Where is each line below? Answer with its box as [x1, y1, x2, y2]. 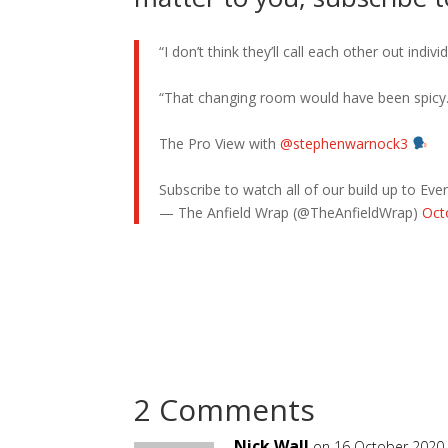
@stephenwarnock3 [280, 133, 409, 153]
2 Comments [134, 388, 316, 430]
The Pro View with [159, 133, 281, 153]
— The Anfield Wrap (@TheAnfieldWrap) [159, 202, 423, 222]
